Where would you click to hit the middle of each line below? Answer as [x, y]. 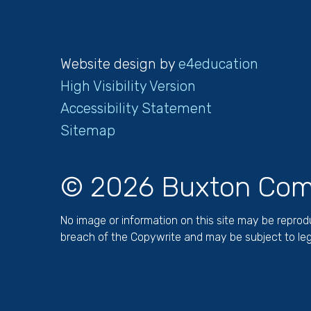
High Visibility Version [128, 86]
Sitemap [88, 130]
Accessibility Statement [136, 108]
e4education [218, 64]
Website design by [119, 64]
